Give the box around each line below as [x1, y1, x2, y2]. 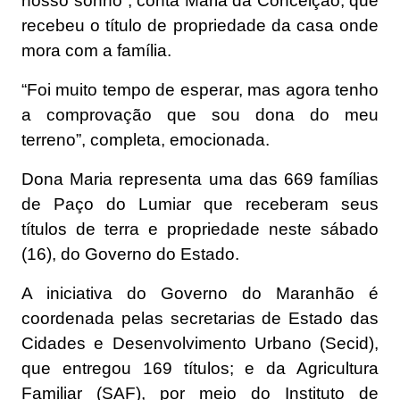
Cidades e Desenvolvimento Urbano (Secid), [21, 333, 379, 353]
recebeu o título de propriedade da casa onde [21, 15, 379, 35]
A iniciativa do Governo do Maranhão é [21, 283, 379, 303]
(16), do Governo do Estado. [21, 244, 239, 263]
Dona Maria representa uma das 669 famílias [21, 169, 379, 188]
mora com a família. [21, 40, 171, 60]
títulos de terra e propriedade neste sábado [21, 219, 379, 238]
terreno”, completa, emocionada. [21, 129, 270, 149]
